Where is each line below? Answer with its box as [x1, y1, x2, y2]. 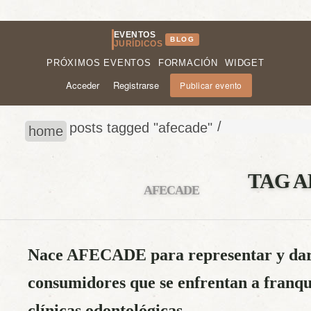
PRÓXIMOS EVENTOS [47, 58, 151, 68]
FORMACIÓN [158, 58, 219, 68]
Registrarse [113, 78, 160, 92]
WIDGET [225, 58, 264, 68]
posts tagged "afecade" [69, 120, 212, 135]
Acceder [66, 78, 100, 92]
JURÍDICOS [113, 39, 163, 49]
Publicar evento [180, 79, 242, 91]
